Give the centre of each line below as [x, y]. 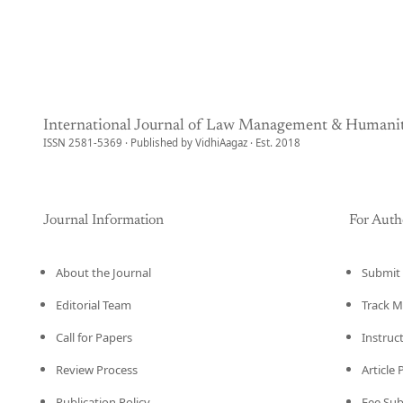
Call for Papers [94, 337]
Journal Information [103, 220]
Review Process [97, 370]
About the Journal [103, 273]
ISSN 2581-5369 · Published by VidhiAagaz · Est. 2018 [172, 143]
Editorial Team [94, 305]
